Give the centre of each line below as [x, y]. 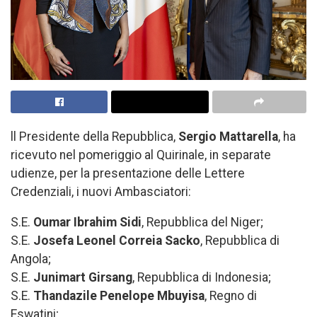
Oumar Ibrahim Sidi [87, 223]
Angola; [31, 259]
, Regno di [231, 296]
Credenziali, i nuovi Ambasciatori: [101, 191]
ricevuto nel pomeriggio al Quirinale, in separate [141, 155]
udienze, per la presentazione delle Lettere [128, 173]
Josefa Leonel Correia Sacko [117, 241]
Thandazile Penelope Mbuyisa [119, 296]
